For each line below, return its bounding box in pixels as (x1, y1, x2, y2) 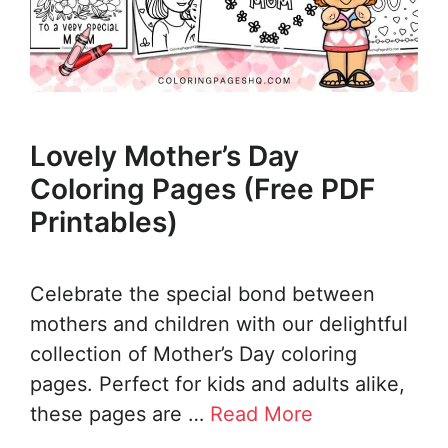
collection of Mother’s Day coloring (30, 342, 357, 367)
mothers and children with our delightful (30, 312, 408, 337)
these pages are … (30, 402, 210, 427)
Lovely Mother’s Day (30, 139, 299, 174)
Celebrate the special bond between (30, 282, 375, 307)
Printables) (30, 205, 178, 240)
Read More (210, 402, 313, 427)
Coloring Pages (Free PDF (30, 172, 375, 207)
